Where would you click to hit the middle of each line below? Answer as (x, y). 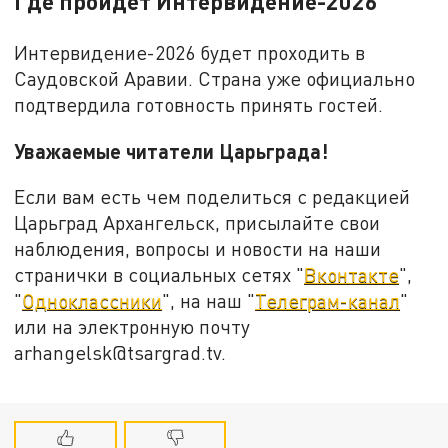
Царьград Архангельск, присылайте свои (197, 223)
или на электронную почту (132, 327)
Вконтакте (352, 275)
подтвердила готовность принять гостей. (199, 104)
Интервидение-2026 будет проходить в (190, 52)
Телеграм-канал (328, 301)
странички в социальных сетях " (159, 275)
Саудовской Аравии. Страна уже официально (215, 78)
